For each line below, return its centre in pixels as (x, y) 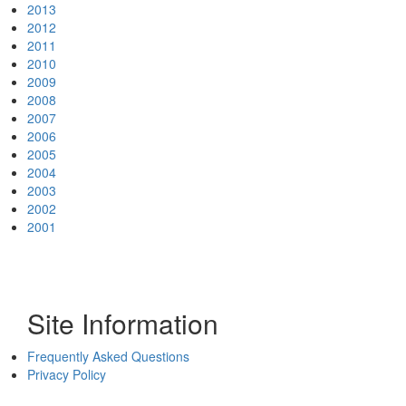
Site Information (123, 323)
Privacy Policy (67, 374)
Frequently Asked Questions (108, 356)
